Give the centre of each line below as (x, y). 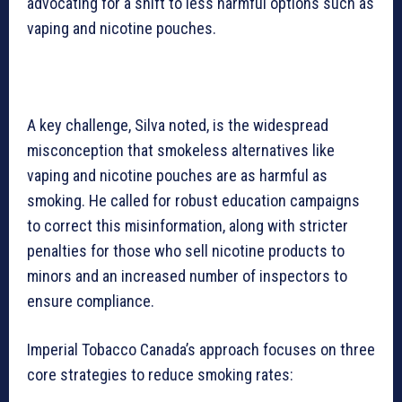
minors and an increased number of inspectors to (187, 276)
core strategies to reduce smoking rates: (160, 375)
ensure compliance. (91, 301)
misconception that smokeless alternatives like (181, 151)
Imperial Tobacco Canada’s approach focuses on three (201, 350)
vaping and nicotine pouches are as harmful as (177, 176)
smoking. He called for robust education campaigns (193, 201)
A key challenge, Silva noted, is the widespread (178, 126)
